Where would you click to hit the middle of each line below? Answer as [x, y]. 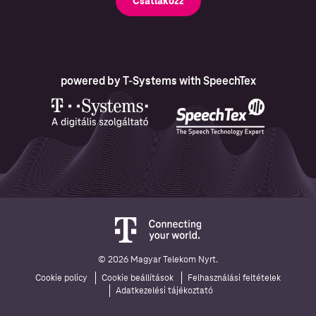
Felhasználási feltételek [234, 278]
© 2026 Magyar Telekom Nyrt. [158, 260]
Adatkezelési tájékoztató [164, 291]
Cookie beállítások [138, 278]
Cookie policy [61, 278]
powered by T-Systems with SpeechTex [158, 81]
